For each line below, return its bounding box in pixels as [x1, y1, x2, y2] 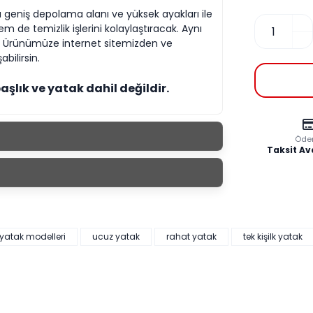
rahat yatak [166, 231, 217, 243]
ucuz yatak [92, 231, 140, 243]
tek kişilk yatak [243, 231, 303, 243]
